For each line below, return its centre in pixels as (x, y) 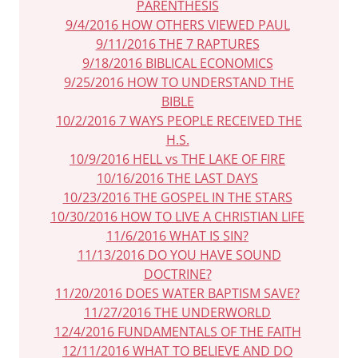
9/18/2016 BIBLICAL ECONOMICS (177, 63)
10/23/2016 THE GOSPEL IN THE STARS (177, 197)
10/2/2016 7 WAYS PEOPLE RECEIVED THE (179, 121)
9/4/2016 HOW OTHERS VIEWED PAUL (177, 25)
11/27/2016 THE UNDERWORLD (177, 312)
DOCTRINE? (177, 274)
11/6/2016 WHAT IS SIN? (177, 236)
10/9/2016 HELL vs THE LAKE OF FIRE (177, 159)
